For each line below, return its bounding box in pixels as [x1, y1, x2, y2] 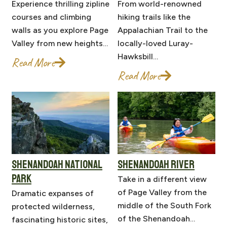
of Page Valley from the [118, 187, 207, 198]
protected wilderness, [12, 202, 95, 212]
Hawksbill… [118, 52, 158, 62]
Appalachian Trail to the [118, 25, 208, 35]
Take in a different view [118, 174, 207, 184]
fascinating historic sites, [12, 215, 108, 225]
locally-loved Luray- [118, 39, 193, 49]
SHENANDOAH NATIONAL [12, 158, 102, 172]
